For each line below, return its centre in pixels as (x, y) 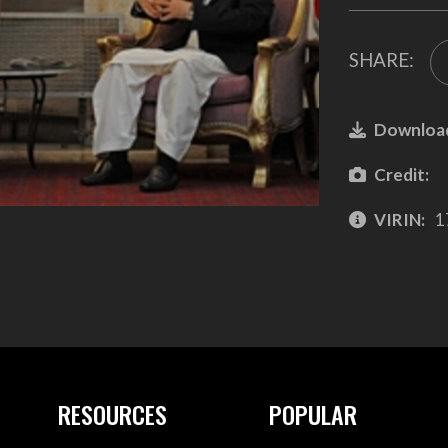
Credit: (401, 174)
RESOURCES (112, 413)
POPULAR (313, 413)
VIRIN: (399, 219)
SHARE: (381, 60)
